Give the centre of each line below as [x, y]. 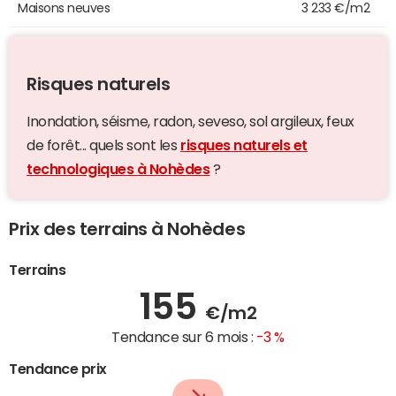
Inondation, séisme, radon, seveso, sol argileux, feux [190, 122]
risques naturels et [244, 145]
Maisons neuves [64, 8]
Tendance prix [58, 369]
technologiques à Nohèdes [118, 169]
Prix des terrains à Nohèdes [127, 229]
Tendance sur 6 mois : [184, 337]
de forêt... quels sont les [104, 145]
